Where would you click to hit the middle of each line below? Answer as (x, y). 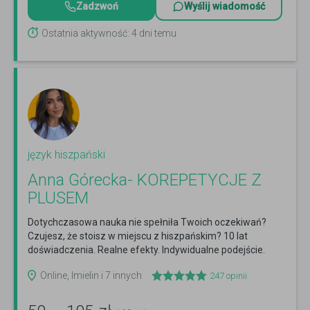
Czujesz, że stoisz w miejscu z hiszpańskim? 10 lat (138, 236)
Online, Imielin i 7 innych (91, 276)
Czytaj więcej (56, 264)
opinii (236, 276)
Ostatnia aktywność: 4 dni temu (109, 34)
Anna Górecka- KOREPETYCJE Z (145, 180)
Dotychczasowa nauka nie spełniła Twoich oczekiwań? (147, 222)
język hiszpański (66, 155)
